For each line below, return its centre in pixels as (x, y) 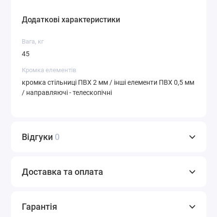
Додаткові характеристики (71, 20)
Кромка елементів (49, 70)
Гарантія (39, 207)
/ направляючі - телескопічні (67, 92)
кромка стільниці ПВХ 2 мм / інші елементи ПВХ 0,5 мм (108, 82)
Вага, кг (33, 42)
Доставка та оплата (62, 172)
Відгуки (38, 137)
